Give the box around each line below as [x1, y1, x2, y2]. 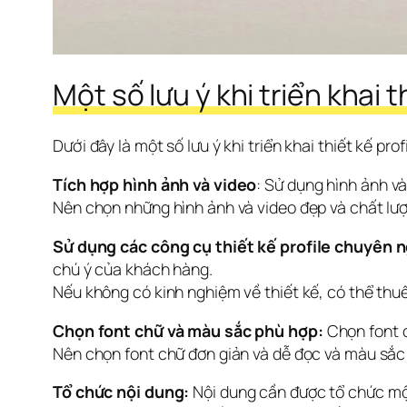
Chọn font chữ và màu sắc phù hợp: [53, 319, 323, 342]
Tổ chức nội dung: [53, 381, 190, 403]
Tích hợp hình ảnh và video [53, 173, 257, 195]
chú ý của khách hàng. [53, 257, 213, 280]
